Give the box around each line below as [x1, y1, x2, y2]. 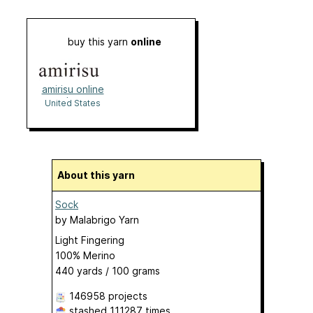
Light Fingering [55, 234, 124, 247]
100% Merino [55, 249, 115, 262]
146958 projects [69, 290, 147, 303]
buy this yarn [68, 36, 131, 48]
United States [45, 98, 101, 109]
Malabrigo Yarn [70, 214, 139, 226]
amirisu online [41, 83, 104, 96]
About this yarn [64, 169, 135, 182]
